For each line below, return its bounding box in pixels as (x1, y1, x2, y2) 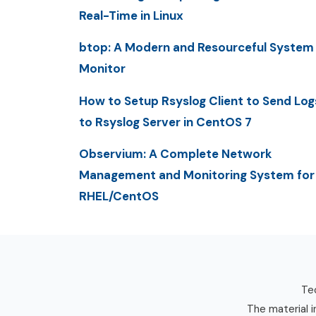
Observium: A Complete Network (79, 145, 272, 162)
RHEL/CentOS (79, 188, 159, 204)
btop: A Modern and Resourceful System (79, 39, 314, 56)
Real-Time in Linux (79, 8, 183, 24)
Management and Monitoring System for (79, 166, 315, 183)
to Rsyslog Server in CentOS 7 (79, 114, 252, 130)
